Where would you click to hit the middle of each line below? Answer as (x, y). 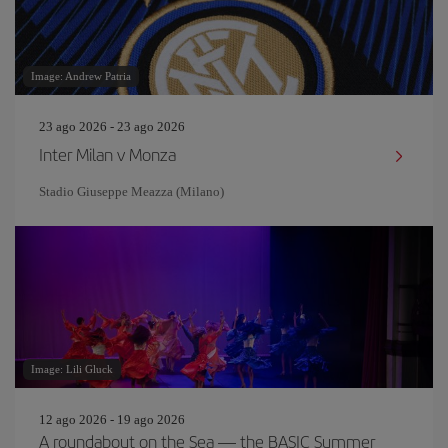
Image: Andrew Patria (81, 76)
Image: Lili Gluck (72, 369)
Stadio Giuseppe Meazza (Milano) (131, 191)
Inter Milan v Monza (107, 154)
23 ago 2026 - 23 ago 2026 (112, 126)
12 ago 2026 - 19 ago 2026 (112, 419)
